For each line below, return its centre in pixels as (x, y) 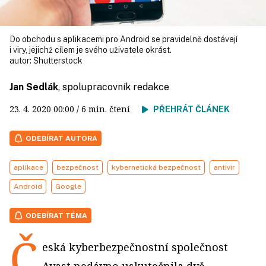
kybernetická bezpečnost (156, 167)
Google (68, 186)
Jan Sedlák (34, 87)
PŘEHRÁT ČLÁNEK (191, 109)
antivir (224, 167)
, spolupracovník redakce (114, 87)
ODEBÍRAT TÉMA (56, 216)
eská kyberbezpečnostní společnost (135, 247)
